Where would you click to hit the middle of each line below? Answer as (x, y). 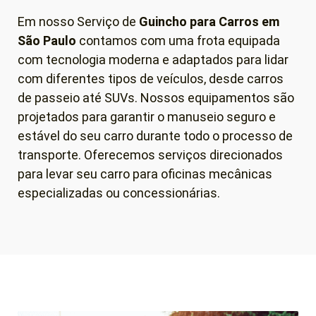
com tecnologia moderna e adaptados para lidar (153, 59)
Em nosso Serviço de (78, 21)
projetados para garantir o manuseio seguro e (147, 116)
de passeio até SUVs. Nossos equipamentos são (156, 97)
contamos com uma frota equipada (178, 40)
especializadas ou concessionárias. (119, 193)
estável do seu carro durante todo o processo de (155, 135)
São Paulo (47, 40)
